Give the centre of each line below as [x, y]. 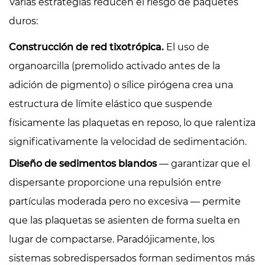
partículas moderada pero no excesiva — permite [125, 201]
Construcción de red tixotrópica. [88, 47]
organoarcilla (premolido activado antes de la [114, 66]
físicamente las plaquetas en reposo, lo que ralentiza [132, 122]
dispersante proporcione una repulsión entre [115, 182]
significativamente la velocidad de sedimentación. [128, 141]
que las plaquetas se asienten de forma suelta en [125, 220]
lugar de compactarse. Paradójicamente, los [112, 239]
